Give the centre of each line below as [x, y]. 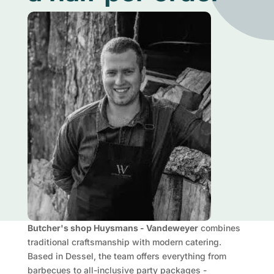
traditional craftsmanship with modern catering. [124, 242]
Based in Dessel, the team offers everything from [127, 256]
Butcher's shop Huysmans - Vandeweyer [113, 228]
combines [219, 228]
